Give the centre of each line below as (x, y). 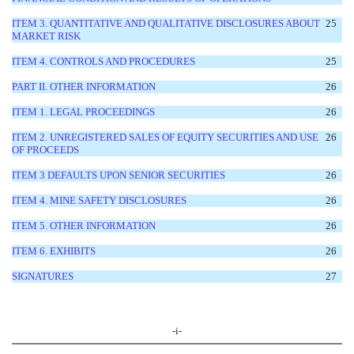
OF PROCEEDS (45, 149)
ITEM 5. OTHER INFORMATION (84, 225)
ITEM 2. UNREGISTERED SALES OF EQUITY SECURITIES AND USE (165, 137)
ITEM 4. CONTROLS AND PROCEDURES (104, 61)
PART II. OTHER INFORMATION (84, 86)
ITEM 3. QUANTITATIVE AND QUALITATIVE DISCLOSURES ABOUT (166, 23)
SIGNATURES (43, 276)
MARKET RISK (46, 36)
